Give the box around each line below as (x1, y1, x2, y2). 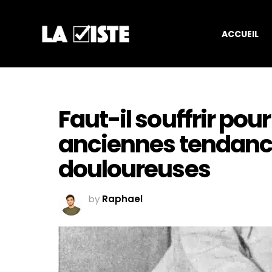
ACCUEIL (221, 27, 259, 40)
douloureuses (58, 152, 210, 186)
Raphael (102, 192, 143, 206)
